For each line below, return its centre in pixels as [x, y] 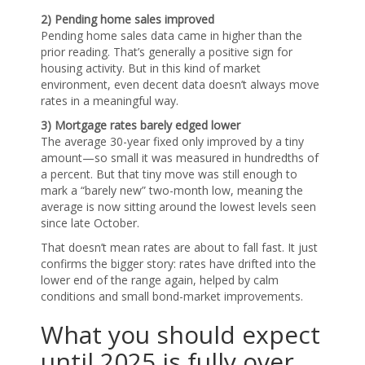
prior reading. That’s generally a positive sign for [167, 51]
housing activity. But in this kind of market [151, 68]
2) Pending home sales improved [128, 19]
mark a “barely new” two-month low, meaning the [172, 190]
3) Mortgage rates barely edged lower [141, 125]
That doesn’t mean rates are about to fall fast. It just [179, 247]
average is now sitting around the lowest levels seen [178, 206]
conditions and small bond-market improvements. [172, 296]
